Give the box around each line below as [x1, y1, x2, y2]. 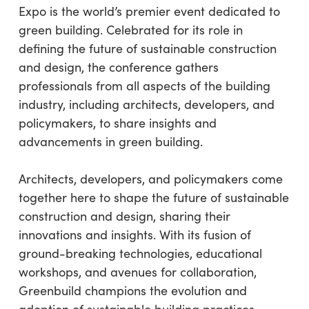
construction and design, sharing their [18, 208, 230, 224]
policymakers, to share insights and [18, 114, 217, 131]
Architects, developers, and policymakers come [18, 170, 283, 187]
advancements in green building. [18, 133, 203, 150]
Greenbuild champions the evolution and [18, 282, 247, 299]
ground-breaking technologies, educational [18, 245, 262, 261]
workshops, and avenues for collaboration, [18, 263, 257, 280]
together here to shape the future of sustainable [18, 189, 289, 206]
